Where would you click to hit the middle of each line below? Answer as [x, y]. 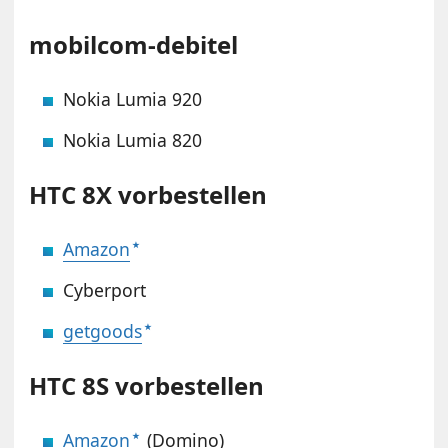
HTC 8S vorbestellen [147, 386]
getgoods [103, 331]
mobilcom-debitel [134, 45]
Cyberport [105, 290]
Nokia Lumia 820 [133, 140]
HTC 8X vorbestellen [148, 195]
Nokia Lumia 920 [133, 99]
